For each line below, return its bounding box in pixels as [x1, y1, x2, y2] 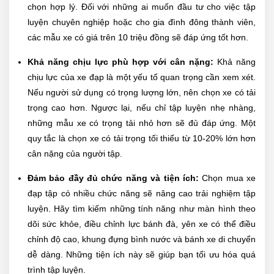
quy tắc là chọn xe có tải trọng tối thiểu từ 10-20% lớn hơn [28, 133, 256, 144]
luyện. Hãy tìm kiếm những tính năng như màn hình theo [28, 204, 256, 214]
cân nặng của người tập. [28, 149, 122, 159]
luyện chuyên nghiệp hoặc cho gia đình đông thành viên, [28, 17, 256, 28]
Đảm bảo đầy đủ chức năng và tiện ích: [28, 173, 202, 183]
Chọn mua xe [202, 173, 256, 183]
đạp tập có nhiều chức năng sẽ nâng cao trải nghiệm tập [28, 188, 256, 199]
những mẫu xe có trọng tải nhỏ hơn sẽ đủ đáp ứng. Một [28, 118, 256, 128]
